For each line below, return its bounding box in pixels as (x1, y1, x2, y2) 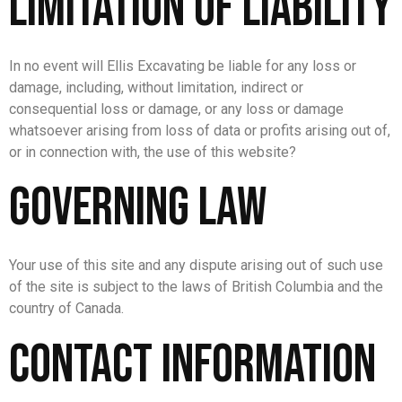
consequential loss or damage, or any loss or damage (9, 100, 344, 118)
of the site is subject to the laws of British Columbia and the (9, 278, 383, 296)
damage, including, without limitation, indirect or (9, 78, 303, 96)
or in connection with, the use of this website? (9, 143, 296, 161)
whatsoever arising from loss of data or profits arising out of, (9, 121, 390, 139)
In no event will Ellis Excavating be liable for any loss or (9, 57, 356, 74)
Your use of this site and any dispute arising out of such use (9, 257, 383, 275)
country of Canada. (9, 300, 124, 318)
